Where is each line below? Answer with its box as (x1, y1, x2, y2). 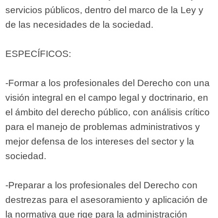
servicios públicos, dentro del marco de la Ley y (5, 5, 204, 16)
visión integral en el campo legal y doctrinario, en (5, 92, 209, 103)
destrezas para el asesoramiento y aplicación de (5, 195, 208, 205)
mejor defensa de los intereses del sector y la (5, 136, 195, 147)
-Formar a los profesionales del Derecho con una (5, 78, 210, 89)
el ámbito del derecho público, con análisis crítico (5, 107, 210, 118)
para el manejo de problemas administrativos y (5, 122, 200, 132)
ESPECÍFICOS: (5, 49, 72, 59)
